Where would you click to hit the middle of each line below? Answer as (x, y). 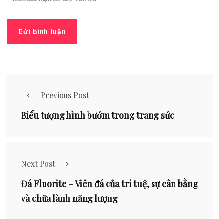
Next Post (38, 164)
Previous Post (65, 95)
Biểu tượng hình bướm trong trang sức (98, 115)
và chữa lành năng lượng (69, 198)
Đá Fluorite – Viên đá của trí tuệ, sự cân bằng (109, 184)
